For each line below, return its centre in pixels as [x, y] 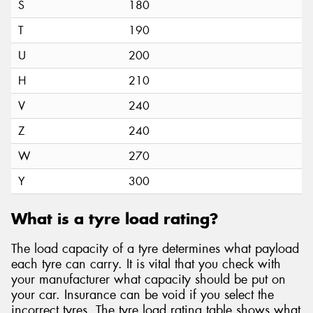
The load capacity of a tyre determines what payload [155, 248]
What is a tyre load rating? [115, 219]
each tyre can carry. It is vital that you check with [146, 264]
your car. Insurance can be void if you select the [143, 294]
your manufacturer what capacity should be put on [148, 279]
